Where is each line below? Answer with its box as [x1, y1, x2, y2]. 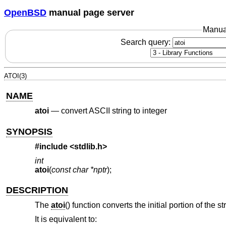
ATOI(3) [4, 72, 27, 80]
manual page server [46, 7, 134, 18]
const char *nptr [51, 165, 107, 174]
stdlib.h [74, 142, 102, 151]
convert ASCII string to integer [61, 106, 167, 116]
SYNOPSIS [6, 126, 53, 137]
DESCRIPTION [6, 185, 69, 195]
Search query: [120, 37, 173, 46]
